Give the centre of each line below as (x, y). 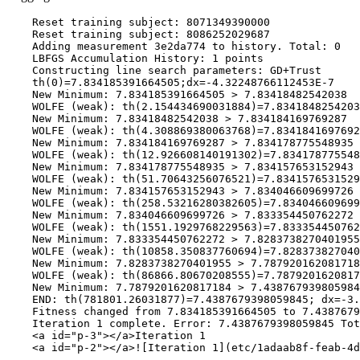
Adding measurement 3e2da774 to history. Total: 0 (174, 46)
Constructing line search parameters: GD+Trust (164, 70)
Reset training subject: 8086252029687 (138, 34)
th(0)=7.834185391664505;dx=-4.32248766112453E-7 (170, 82)
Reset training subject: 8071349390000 (138, 22)
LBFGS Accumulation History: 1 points (135, 58)
